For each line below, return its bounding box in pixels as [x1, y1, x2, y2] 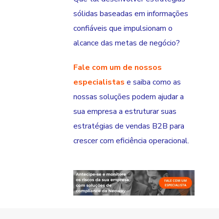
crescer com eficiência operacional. [73, 135, 189, 147]
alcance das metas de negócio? [73, 38, 180, 49]
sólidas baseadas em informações [73, 8, 188, 20]
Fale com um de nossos [73, 62, 162, 73]
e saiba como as [125, 77, 181, 88]
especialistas [73, 77, 125, 88]
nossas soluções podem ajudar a [73, 91, 184, 103]
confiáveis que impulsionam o [73, 23, 173, 34]
